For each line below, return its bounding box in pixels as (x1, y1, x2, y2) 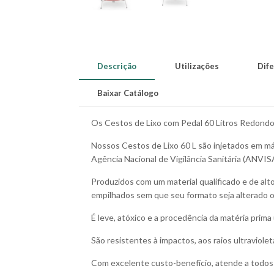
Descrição (97, 61, 137, 71)
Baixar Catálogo (97, 88, 159, 98)
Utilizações (175, 61, 220, 71)
